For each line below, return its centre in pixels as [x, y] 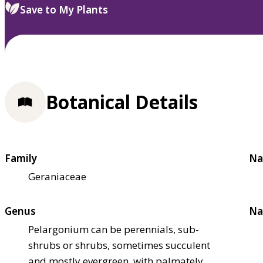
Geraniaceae [57, 176]
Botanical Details [122, 102]
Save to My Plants [64, 10]
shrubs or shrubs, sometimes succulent [119, 245]
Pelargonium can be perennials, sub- [114, 229]
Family [21, 158]
